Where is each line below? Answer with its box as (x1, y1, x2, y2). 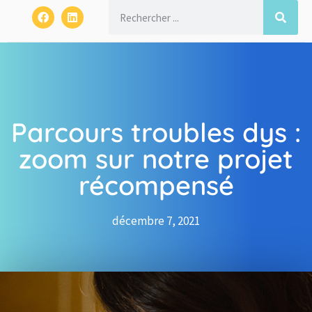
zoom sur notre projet (19, 142, 293, 176)
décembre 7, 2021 (112, 213, 200, 229)
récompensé (78, 169, 234, 203)
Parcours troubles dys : (11, 116, 301, 150)
